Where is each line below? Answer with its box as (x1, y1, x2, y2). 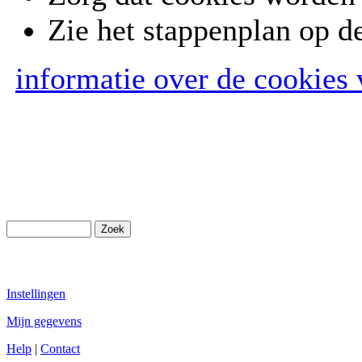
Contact (40, 341, 80, 356)
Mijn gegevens (6, 314, 82, 328)
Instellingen (6, 286, 65, 301)
